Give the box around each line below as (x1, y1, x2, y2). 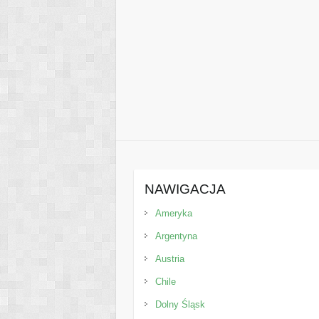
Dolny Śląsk (155, 298, 206, 310)
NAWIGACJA (145, 181, 226, 197)
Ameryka (155, 207, 193, 219)
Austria (155, 253, 185, 264)
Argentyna (155, 230, 198, 241)
